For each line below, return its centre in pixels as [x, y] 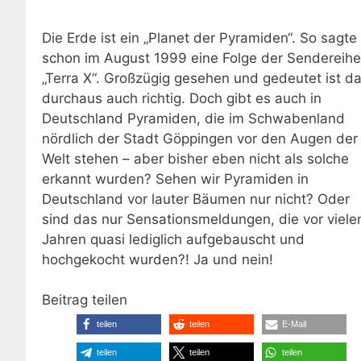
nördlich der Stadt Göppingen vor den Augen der [200, 138]
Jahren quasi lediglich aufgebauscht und [173, 239]
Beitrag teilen [85, 300]
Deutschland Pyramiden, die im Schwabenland [193, 118]
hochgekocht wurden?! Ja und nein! [158, 259]
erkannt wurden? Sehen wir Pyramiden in [175, 178]
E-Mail [294, 324]
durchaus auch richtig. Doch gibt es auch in [182, 98]
